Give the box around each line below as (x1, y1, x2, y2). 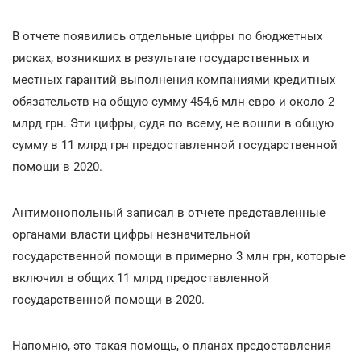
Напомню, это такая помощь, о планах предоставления (12, 338, 331, 353)
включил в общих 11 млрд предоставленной (12, 271, 269, 285)
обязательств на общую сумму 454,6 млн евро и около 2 (12, 94, 334, 109)
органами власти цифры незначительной (12, 227, 251, 242)
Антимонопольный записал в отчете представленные (12, 205, 326, 220)
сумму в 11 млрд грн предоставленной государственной (12, 138, 338, 152)
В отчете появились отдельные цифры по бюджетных (12, 29, 322, 44)
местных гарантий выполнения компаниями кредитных (12, 73, 335, 87)
